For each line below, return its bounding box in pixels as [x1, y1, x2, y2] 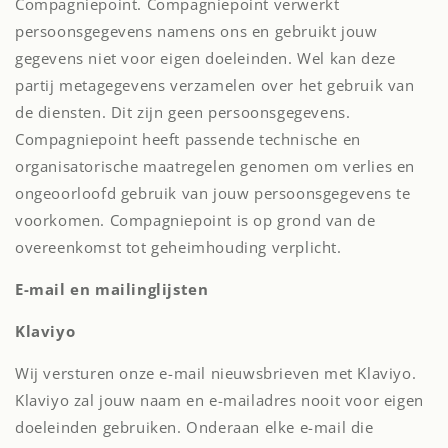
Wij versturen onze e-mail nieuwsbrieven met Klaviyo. [15, 363, 417, 383]
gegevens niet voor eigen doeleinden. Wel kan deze [15, 48, 396, 68]
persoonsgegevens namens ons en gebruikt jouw [15, 21, 378, 41]
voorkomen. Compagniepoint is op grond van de [15, 210, 376, 230]
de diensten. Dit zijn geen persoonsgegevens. [15, 102, 351, 122]
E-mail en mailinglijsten [15, 279, 209, 299]
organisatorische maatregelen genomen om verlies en [15, 156, 416, 176]
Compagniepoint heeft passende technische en [15, 129, 361, 149]
